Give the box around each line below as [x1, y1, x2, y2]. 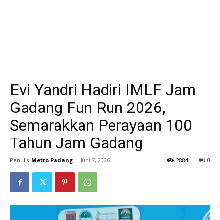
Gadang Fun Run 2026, [10, 98, 165, 117]
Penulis [10, 156, 29, 164]
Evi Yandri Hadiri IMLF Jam [10, 81, 196, 100]
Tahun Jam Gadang [10, 134, 143, 153]
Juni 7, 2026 [81, 156, 110, 164]
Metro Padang [31, 156, 73, 164]
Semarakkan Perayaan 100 [10, 116, 192, 135]
